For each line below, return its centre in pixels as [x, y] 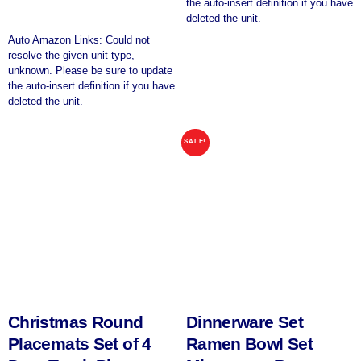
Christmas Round [76, 322]
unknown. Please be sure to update [90, 71]
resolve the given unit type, [71, 55]
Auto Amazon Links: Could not [79, 40]
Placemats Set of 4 [80, 344]
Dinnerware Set [244, 322]
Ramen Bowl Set [249, 344]
